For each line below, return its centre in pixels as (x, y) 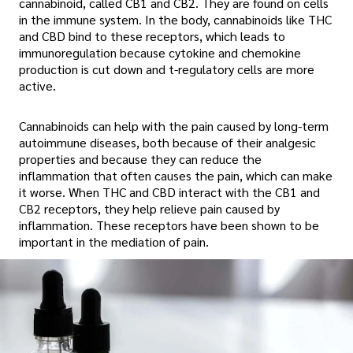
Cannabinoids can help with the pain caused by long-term (174, 125)
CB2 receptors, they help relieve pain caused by (149, 208)
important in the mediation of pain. (114, 241)
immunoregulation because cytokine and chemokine (160, 52)
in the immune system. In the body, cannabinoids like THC (175, 19)
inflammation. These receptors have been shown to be (169, 225)
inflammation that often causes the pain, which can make (176, 175)
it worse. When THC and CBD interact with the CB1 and (169, 191)
